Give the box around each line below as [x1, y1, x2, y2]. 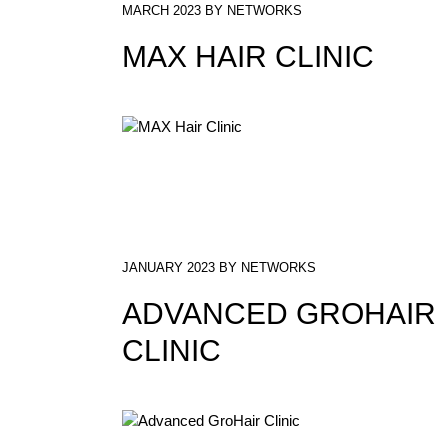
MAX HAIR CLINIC [122, 40, 374, 73]
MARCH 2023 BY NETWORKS [122, 3, 302, 18]
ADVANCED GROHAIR [122, 297, 436, 331]
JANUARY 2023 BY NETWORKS [122, 260, 316, 276]
